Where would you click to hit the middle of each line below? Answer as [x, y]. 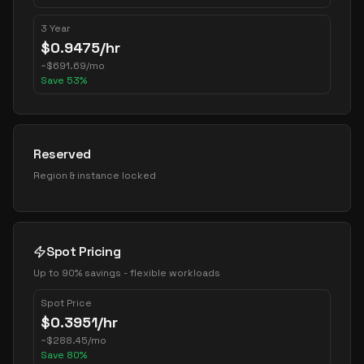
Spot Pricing [84, 251]
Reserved [62, 154]
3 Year [56, 28]
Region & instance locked [95, 175]
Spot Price [66, 303]
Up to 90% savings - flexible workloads [127, 273]
